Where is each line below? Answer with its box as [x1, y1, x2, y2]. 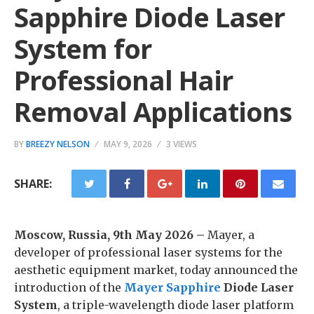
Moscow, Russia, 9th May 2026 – [14, 228, 207, 242]
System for [14, 30, 151, 67]
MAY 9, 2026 [104, 138, 152, 150]
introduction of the [14, 280, 124, 294]
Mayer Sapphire [124, 280, 221, 294]
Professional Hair [14, 62, 233, 98]
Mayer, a [207, 228, 254, 242]
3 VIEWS [166, 138, 197, 150]
